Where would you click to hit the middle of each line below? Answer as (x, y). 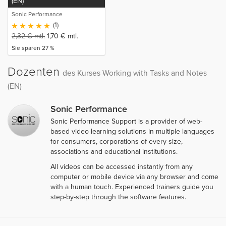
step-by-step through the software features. (118, 197)
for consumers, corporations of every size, (117, 141)
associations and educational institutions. (114, 151)
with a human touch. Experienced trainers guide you (132, 187)
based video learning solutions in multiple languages (132, 131)
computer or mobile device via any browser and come (134, 177)
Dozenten (35, 72)
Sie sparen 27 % (33, 48)
